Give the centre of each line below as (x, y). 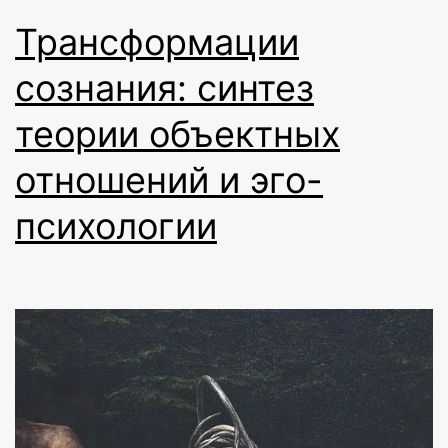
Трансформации (157, 41)
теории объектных (177, 133)
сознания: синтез (164, 87)
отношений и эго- (169, 179)
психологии (116, 225)
